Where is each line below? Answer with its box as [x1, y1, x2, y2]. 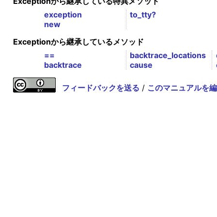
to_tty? [130, 9, 156, 19]
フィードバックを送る [62, 82, 139, 93]
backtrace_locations [130, 50, 206, 60]
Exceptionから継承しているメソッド [13, 36, 144, 46]
